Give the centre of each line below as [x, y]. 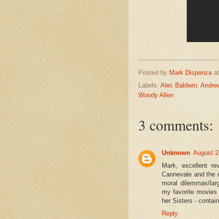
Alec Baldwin [179, 86]
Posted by [154, 72]
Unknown [176, 153]
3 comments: [176, 125]
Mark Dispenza [190, 72]
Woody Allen [156, 95]
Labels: [149, 86]
